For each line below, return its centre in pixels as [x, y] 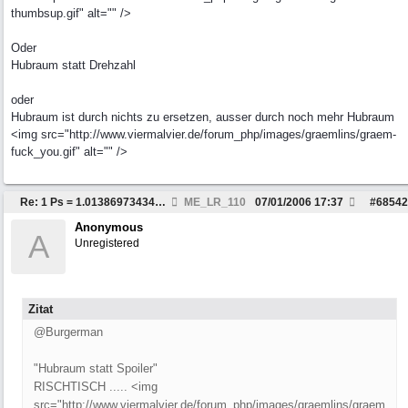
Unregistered [107, 243]
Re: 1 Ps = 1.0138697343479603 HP [160, 202]
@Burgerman [68, 332]
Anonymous [109, 227]
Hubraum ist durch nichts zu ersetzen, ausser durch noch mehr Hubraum [203, 117]
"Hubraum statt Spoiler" [96, 368]
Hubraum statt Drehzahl [73, 65]
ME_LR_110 [214, 202]
